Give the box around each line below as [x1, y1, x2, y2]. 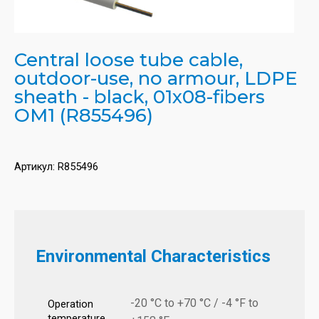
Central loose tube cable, [14, 48, 243, 72]
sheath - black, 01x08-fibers [14, 85, 265, 109]
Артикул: [14, 161, 58, 174]
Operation [48, 298, 93, 311]
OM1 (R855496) [14, 104, 153, 127]
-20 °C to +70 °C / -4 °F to [130, 296, 258, 310]
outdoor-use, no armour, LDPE [14, 67, 297, 90]
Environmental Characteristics [36, 246, 271, 267]
